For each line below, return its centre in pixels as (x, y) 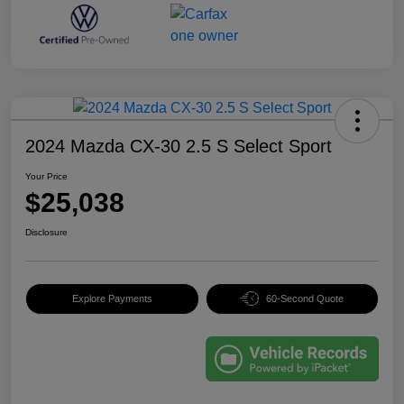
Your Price (46, 176)
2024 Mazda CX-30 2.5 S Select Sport (179, 146)
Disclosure (46, 232)
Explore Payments (112, 298)
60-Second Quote (305, 298)
